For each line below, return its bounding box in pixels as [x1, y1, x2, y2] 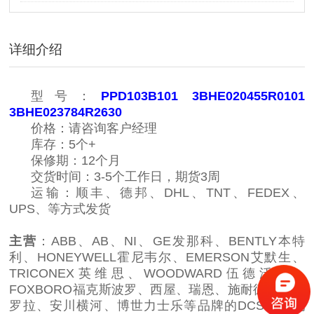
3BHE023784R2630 [9, 104, 123, 119]
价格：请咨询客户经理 [31, 121, 158, 135]
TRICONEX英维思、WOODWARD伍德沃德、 [9, 266, 305, 280]
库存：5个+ [31, 137, 97, 151]
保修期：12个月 [31, 153, 121, 168]
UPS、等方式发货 [9, 201, 111, 216]
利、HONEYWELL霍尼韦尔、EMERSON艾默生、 [9, 250, 305, 264]
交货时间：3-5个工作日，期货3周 [31, 169, 221, 184]
